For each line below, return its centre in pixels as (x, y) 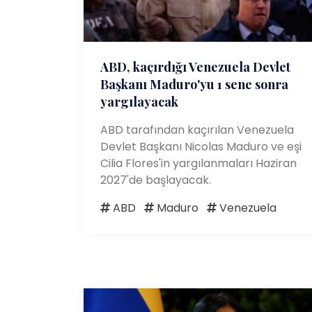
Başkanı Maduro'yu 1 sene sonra (194, 84)
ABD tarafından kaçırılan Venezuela (197, 130)
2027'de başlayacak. (156, 180)
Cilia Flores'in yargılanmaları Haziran (198, 163)
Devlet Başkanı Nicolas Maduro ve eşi (201, 146)
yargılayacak (139, 101)
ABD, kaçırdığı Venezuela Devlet (195, 67)
